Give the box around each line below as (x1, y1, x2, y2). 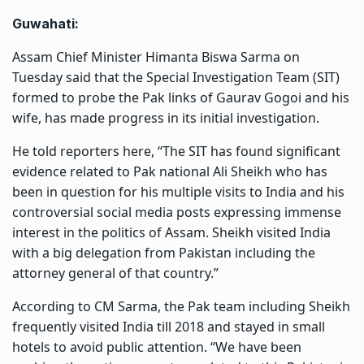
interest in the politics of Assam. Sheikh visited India (12, 223, 331, 241)
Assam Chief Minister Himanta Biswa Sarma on (12, 47, 300, 66)
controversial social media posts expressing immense (12, 202, 341, 221)
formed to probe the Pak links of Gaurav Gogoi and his (12, 88, 349, 106)
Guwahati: (12, 15, 79, 32)
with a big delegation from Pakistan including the (12, 243, 315, 262)
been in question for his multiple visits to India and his (12, 182, 344, 201)
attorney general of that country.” (12, 263, 219, 282)
